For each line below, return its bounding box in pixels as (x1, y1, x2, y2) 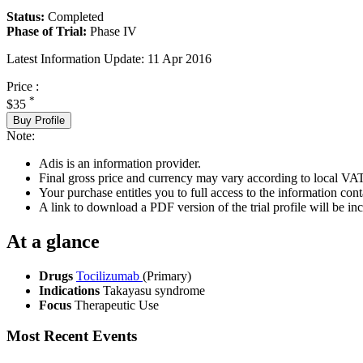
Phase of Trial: (6, 23, 87, 38)
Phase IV (90, 23, 137, 38)
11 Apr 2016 (147, 51, 211, 66)
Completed (48, 9, 104, 23)
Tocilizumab (76, 268, 143, 283)
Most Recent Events (6, 327, 137, 345)
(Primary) (143, 268, 191, 283)
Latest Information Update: (6, 51, 144, 66)
